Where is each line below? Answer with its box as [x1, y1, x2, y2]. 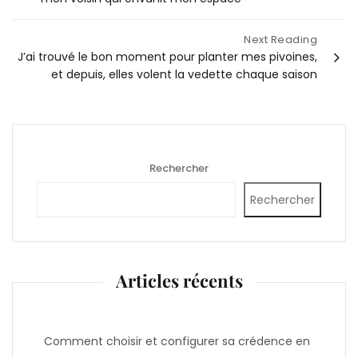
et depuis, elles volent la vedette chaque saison [51, 66, 317, 82]
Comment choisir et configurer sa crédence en [44, 332, 310, 349]
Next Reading [244, 31, 317, 47]
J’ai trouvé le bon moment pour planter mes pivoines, [18, 48, 317, 65]
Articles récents [115, 268, 243, 292]
